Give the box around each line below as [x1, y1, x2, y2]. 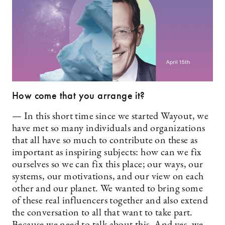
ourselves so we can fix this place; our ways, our [12, 159, 203, 170]
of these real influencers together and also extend [12, 195, 208, 206]
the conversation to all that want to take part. [12, 207, 193, 218]
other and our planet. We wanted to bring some [12, 183, 203, 194]
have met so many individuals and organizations [12, 123, 205, 134]
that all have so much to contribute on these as [12, 135, 198, 146]
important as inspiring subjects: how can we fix [12, 147, 202, 158]
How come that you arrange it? [12, 88, 145, 102]
